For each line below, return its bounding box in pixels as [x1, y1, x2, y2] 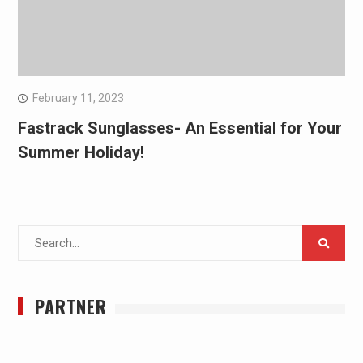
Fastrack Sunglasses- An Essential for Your [17, 118, 342, 139]
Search [17, 228, 55, 243]
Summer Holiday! [17, 143, 144, 163]
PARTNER [34, 293, 107, 320]
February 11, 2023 [32, 92, 124, 105]
